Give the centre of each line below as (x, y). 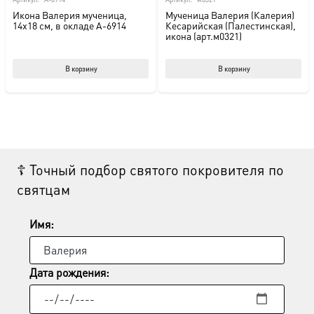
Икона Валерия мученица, (70, 15)
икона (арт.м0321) (204, 36)
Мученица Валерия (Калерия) (230, 15)
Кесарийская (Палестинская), (231, 26)
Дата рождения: (69, 272)
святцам (43, 190)
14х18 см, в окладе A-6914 (69, 26)
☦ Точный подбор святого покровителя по (150, 170)
